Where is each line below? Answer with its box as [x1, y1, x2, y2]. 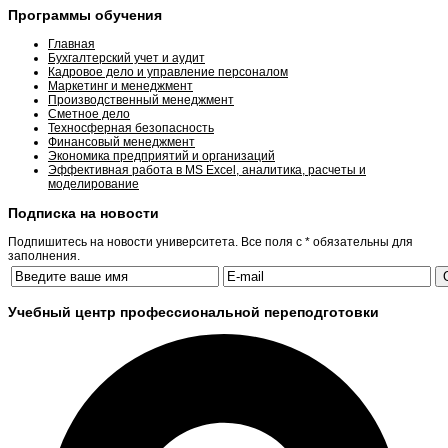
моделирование [48, 176, 139, 191]
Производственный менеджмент [48, 92, 234, 107]
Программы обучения [8, 6, 162, 23]
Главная [48, 36, 95, 51]
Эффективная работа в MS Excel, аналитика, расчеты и [48, 162, 366, 177]
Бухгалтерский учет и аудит [48, 50, 205, 65]
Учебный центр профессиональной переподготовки [8, 303, 379, 320]
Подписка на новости [8, 204, 159, 221]
